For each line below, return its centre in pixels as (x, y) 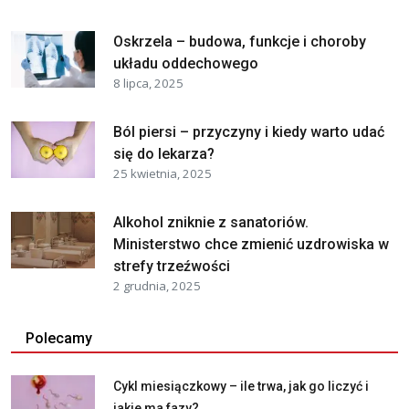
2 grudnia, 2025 (157, 285)
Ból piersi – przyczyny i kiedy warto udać (249, 131)
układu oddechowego (186, 63)
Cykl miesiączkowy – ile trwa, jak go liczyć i (241, 386)
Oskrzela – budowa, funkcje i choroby (240, 41)
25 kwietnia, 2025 (163, 173)
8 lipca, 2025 (148, 83)
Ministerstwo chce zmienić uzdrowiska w (251, 244)
